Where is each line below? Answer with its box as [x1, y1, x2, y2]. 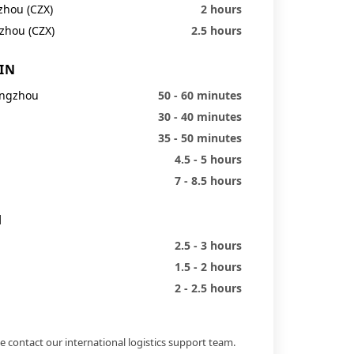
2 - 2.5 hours [175, 281, 242, 296]
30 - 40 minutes [158, 109, 242, 125]
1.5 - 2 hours [175, 259, 242, 275]
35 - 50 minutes [158, 130, 242, 146]
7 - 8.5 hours [175, 173, 242, 189]
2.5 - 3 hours [175, 238, 242, 254]
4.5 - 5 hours [175, 152, 242, 168]
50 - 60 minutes [158, 88, 242, 104]
